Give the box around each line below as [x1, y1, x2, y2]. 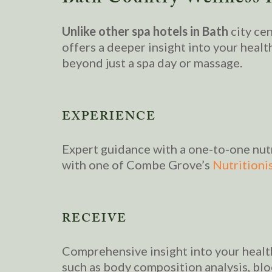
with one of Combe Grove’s [62, 157, 212, 172]
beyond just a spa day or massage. [62, 55, 242, 70]
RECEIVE [62, 209, 127, 230]
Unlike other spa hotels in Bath [62, 23, 228, 38]
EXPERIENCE [62, 107, 156, 128]
